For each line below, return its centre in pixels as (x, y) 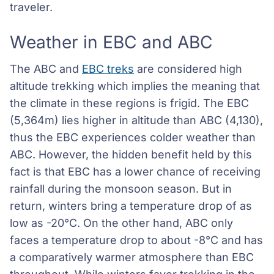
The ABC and (46, 69)
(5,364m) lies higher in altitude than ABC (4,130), (136, 120)
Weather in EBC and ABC (111, 42)
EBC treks (108, 69)
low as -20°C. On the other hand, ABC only (121, 223)
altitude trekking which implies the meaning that (135, 86)
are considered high (188, 69)
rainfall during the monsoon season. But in (121, 189)
